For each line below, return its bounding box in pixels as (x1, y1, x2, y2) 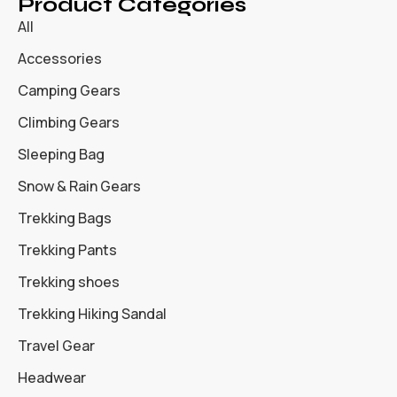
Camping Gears (18, 80, 121, 100)
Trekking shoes (18, 271, 120, 292)
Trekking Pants (18, 239, 117, 260)
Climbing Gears (18, 112, 120, 132)
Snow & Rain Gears (18, 175, 141, 196)
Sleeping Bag (18, 144, 105, 164)
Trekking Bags (18, 207, 112, 228)
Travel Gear (18, 335, 95, 355)
